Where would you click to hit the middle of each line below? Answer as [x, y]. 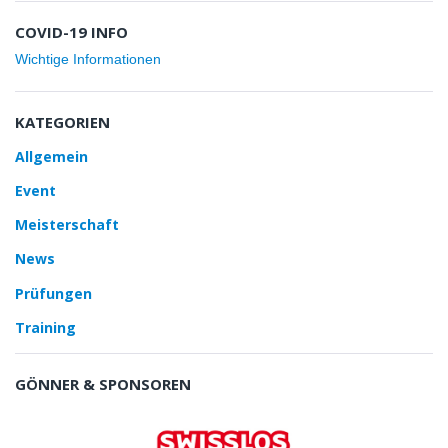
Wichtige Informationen [88, 58]
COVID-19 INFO [71, 31]
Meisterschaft [67, 225]
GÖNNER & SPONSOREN [103, 383]
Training [45, 327]
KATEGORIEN [62, 121]
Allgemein [51, 156]
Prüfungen [53, 293]
